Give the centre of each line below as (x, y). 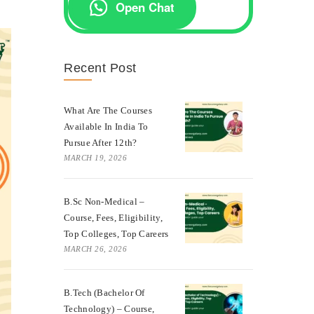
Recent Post (100, 68)
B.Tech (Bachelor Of (104, 292)
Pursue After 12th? (101, 142)
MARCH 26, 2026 (95, 248)
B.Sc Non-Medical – (104, 201)
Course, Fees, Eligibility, (113, 217)
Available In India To (106, 126)
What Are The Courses (108, 110)
